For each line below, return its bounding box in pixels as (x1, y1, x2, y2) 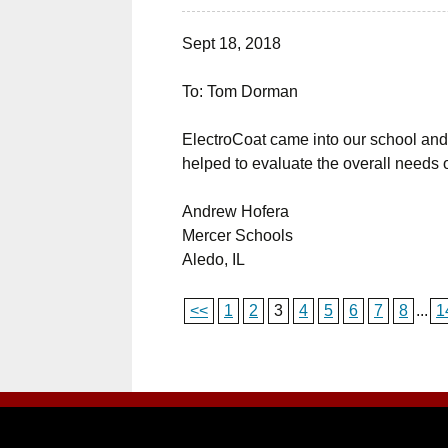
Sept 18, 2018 (182, 35, 281, 52)
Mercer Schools (182, 227, 293, 244)
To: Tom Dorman (182, 83, 298, 100)
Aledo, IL (182, 251, 245, 268)
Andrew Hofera (182, 203, 289, 220)
